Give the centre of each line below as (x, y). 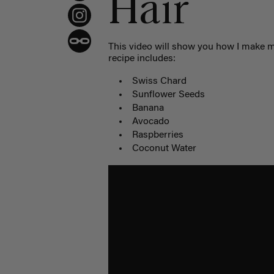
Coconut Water (165, 149)
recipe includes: (142, 59)
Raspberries (158, 135)
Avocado (151, 122)
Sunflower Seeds (169, 95)
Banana (148, 109)
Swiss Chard (160, 82)
